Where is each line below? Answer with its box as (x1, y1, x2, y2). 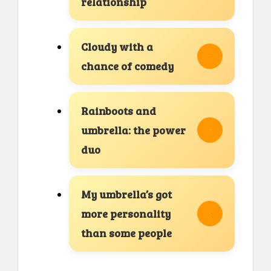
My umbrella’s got (81, 187, 172, 202)
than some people (81, 226, 172, 241)
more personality (81, 206, 171, 221)
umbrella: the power (81, 123, 186, 138)
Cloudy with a (81, 39, 153, 54)
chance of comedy (81, 59, 174, 74)
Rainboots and (81, 103, 156, 119)
